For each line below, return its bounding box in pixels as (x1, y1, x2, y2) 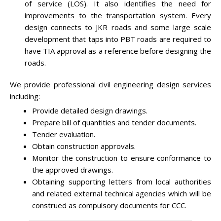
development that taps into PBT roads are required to (25, 34, 211, 44)
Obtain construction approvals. (32, 141, 136, 151)
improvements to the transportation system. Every (25, 10, 211, 20)
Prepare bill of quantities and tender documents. (32, 117, 196, 127)
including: (10, 91, 40, 101)
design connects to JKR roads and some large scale (25, 22, 211, 32)
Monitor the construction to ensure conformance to (32, 152, 211, 163)
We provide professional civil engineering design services (10, 79, 211, 89)
